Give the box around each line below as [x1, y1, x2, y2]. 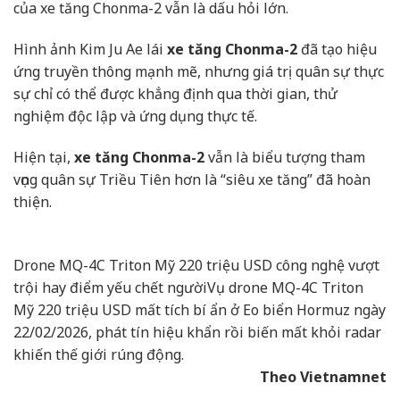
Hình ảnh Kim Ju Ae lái [13, 39, 167, 60]
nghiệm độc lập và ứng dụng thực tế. [13, 106, 261, 127]
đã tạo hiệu [297, 39, 377, 60]
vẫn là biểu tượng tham [204, 146, 365, 167]
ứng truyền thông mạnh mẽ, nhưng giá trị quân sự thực [13, 62, 384, 82]
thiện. [13, 191, 52, 212]
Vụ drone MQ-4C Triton [207, 277, 363, 297]
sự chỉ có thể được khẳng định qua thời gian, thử [13, 84, 337, 104]
